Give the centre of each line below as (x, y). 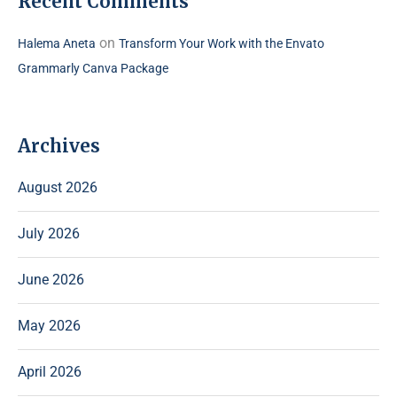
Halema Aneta (57, 43)
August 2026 (58, 187)
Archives (59, 146)
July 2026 (49, 234)
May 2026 (49, 326)
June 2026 (51, 280)
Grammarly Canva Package (93, 68)
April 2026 (50, 372)
